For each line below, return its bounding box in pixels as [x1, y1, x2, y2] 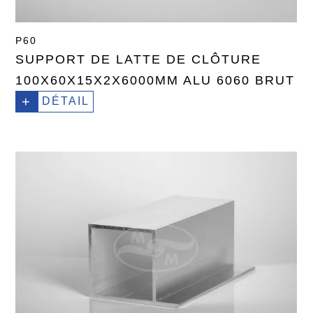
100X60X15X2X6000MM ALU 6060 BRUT [15, 73, 296, 88]
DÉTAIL [42, 95, 90, 108]
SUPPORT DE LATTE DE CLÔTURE [15, 52, 262, 67]
